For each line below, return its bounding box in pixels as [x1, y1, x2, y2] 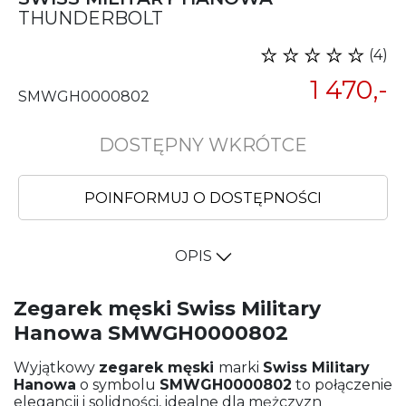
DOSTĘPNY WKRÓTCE [99, 133, 307, 156]
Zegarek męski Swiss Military [14, 295, 321, 321]
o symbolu [76, 375, 159, 393]
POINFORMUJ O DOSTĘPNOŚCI [84, 188, 322, 207]
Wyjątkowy [14, 358, 99, 376]
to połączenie [292, 375, 392, 393]
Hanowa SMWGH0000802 [14, 320, 288, 345]
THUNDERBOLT [18, 6, 163, 29]
